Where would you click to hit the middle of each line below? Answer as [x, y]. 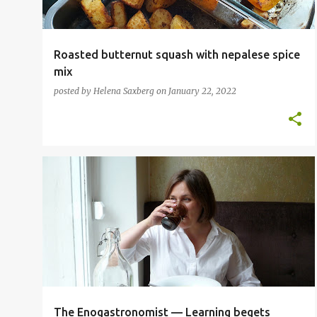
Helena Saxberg [124, 91]
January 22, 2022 [202, 91]
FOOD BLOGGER [89, 181]
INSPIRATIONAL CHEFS [177, 181]
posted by [74, 91]
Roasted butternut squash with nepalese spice [177, 54]
